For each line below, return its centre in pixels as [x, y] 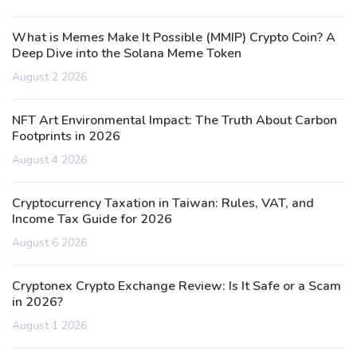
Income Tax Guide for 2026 [92, 220]
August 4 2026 [49, 160]
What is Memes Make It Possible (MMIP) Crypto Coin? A [174, 38]
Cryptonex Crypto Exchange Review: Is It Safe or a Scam [177, 286]
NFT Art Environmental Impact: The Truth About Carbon [175, 121]
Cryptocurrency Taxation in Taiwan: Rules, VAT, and [163, 204]
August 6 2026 [49, 243]
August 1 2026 [49, 326]
